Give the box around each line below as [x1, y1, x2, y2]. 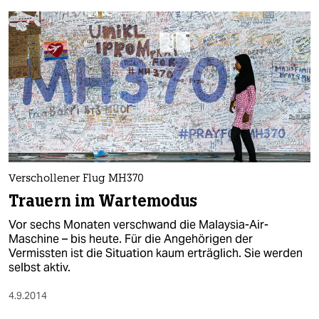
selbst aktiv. [9, 260, 70, 276]
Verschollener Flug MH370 [9, 174, 144, 185]
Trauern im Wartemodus [9, 191, 198, 212]
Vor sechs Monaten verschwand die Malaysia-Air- [9, 217, 268, 233]
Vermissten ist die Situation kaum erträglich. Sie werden [9, 246, 303, 261]
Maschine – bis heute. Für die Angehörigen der [9, 231, 253, 247]
